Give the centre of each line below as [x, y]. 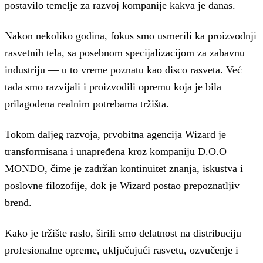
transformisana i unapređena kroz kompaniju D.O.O [116, 151]
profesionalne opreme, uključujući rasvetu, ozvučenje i [122, 250]
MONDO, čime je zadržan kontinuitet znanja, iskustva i [124, 168]
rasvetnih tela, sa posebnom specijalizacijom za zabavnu [125, 53]
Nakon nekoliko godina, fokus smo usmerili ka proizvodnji [131, 36]
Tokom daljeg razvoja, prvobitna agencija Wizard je [115, 134]
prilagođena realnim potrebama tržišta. [87, 104]
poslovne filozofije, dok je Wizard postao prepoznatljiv [122, 185]
